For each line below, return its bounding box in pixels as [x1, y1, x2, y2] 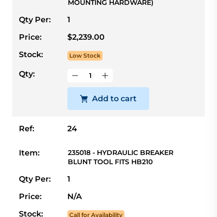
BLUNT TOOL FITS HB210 [68, 157, 153, 166]
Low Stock [69, 51, 101, 59]
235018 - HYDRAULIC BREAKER [68, 148, 173, 157]
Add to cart [92, 93, 137, 103]
